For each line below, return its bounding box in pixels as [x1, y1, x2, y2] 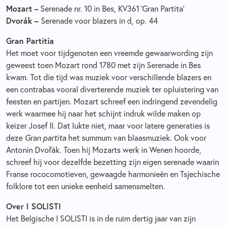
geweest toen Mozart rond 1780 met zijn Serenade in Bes [6, 60, 201, 70]
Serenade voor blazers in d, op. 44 [41, 15, 158, 26]
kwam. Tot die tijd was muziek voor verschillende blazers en [6, 72, 211, 82]
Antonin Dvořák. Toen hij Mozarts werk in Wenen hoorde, [6, 144, 201, 155]
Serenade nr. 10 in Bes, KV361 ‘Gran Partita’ [38, 3, 184, 14]
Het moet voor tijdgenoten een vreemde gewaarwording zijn [6, 47, 213, 58]
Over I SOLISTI [6, 201, 61, 211]
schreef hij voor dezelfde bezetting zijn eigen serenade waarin [6, 156, 219, 167]
